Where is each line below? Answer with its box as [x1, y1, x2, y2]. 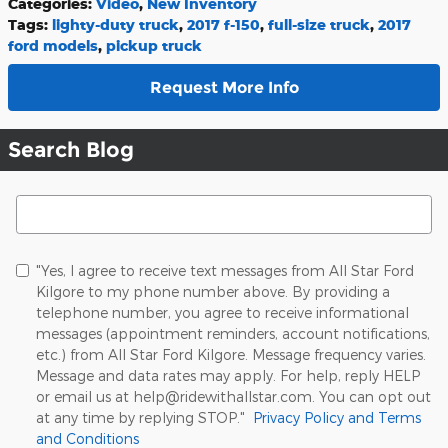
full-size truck [268, 16, 370, 33]
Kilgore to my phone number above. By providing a [36, 282, 390, 300]
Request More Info [149, 77, 299, 97]
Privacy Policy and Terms [253, 408, 421, 426]
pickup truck [106, 37, 202, 54]
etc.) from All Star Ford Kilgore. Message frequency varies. [36, 345, 426, 363]
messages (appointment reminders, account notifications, [36, 324, 430, 342]
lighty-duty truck [52, 16, 179, 33]
